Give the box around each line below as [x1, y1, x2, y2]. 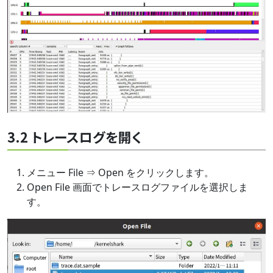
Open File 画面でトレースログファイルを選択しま [27, 180, 248, 194]
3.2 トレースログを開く [7, 127, 141, 146]
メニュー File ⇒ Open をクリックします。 [27, 165, 214, 179]
